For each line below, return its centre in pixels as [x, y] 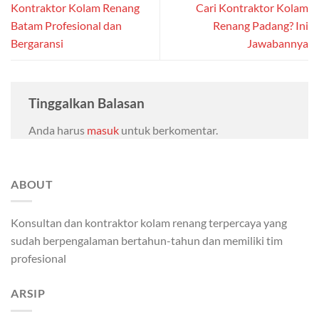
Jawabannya [278, 43]
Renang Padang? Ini [261, 26]
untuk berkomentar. [168, 130]
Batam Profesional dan [66, 26]
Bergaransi [37, 43]
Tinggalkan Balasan [88, 103]
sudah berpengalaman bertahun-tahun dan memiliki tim [147, 241]
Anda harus [58, 130]
